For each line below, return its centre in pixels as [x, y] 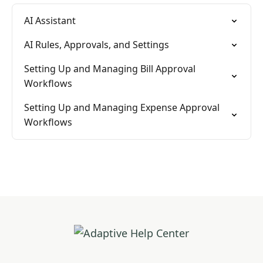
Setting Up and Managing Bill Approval [110, 69]
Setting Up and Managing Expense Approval [122, 107]
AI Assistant [50, 21]
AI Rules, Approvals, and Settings [97, 45]
